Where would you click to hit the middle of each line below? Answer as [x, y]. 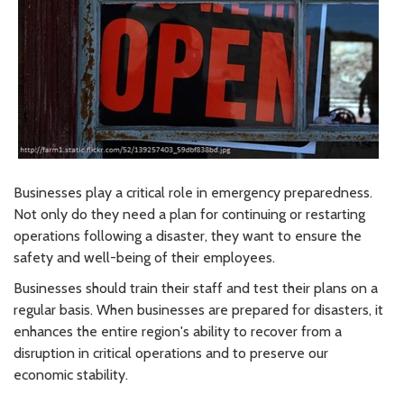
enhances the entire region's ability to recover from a [178, 331]
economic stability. [71, 374]
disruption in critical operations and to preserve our [171, 353]
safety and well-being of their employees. [144, 257]
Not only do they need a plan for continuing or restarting [189, 214]
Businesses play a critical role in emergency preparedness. [193, 192]
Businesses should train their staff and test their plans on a [196, 288]
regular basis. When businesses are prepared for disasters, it [198, 309]
